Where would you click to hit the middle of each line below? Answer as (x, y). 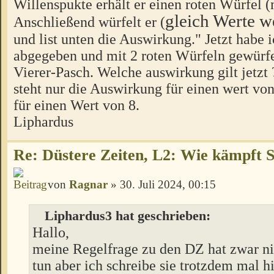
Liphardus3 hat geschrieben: (128, 216)
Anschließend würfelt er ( (89, 22)
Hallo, (51, 232)
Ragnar (88, 184)
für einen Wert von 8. (76, 105)
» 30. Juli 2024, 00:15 (162, 184)
